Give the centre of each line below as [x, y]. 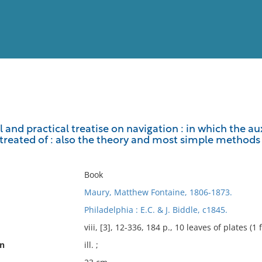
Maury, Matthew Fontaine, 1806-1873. [158, 192]
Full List [239, 114]
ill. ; [91, 245]
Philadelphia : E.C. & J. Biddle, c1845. [156, 210]
